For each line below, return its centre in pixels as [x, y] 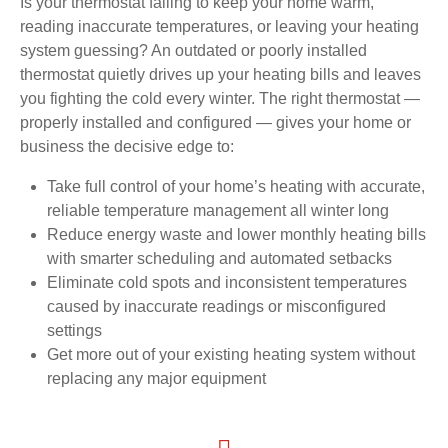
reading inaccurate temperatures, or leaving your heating [219, 27]
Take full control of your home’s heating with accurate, [236, 187]
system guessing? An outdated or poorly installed [193, 51]
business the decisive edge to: [127, 147]
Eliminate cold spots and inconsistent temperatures [227, 283]
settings [75, 331]
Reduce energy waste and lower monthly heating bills [237, 235]
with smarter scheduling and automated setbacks [220, 259]
